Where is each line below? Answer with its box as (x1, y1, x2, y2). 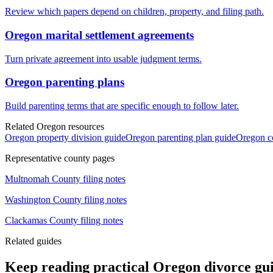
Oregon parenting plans (5, 76, 124, 89)
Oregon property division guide (5, 132, 126, 143)
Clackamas (5, 215, 47, 226)
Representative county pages (5, 153, 115, 164)
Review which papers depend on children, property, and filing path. (5, 6, 264, 17)
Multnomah (5, 174, 49, 185)
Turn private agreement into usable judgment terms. (5, 53, 202, 64)
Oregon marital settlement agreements (5, 28, 194, 41)
